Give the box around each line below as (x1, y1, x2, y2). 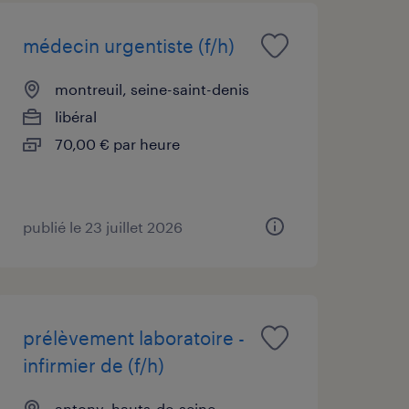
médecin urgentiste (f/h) (22, 34, 235, 57)
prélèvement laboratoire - (22, 326, 245, 349)
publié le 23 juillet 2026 (22, 217, 183, 236)
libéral (54, 107, 97, 125)
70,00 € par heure (54, 134, 180, 152)
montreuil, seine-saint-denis (54, 79, 249, 98)
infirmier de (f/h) (22, 353, 164, 376)
